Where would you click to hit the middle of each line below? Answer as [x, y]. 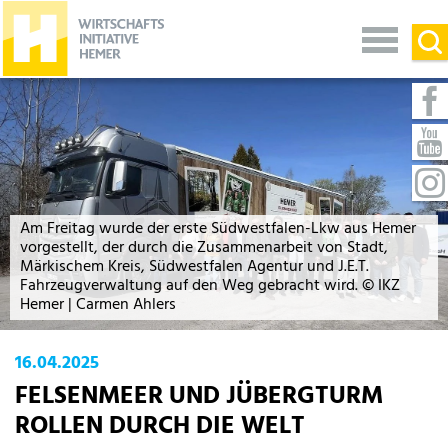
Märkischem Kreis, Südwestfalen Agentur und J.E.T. [194, 267]
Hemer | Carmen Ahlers [98, 305]
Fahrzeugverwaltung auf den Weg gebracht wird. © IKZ [210, 286]
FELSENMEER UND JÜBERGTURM [199, 397]
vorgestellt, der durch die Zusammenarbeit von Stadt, [204, 248]
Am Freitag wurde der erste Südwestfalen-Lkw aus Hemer [218, 229]
